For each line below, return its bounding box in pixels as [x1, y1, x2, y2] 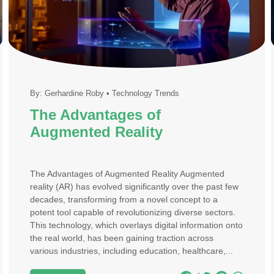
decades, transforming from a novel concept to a [29, 194, 218, 204]
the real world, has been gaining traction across [29, 233, 213, 243]
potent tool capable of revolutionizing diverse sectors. [29, 207, 235, 217]
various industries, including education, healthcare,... [29, 246, 233, 256]
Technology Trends [111, 89, 179, 98]
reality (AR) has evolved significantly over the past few [29, 182, 239, 191]
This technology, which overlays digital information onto [29, 220, 243, 230]
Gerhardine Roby [44, 89, 104, 98]
